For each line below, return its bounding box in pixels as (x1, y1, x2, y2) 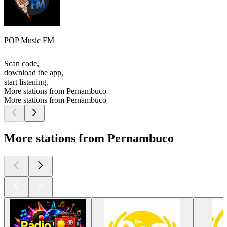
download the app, (4, 68, 63, 78)
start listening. (4, 78, 48, 87)
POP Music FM (4, 36, 54, 45)
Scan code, (4, 59, 39, 68)
